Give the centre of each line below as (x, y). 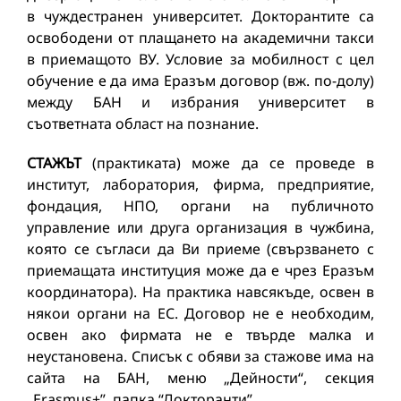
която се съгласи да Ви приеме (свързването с (200, 249)
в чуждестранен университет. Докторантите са (200, 16)
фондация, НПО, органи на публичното (200, 206)
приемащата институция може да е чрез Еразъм (200, 270)
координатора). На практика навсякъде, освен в (200, 292)
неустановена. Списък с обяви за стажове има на (200, 356)
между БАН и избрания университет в (200, 102)
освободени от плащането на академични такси (200, 38)
